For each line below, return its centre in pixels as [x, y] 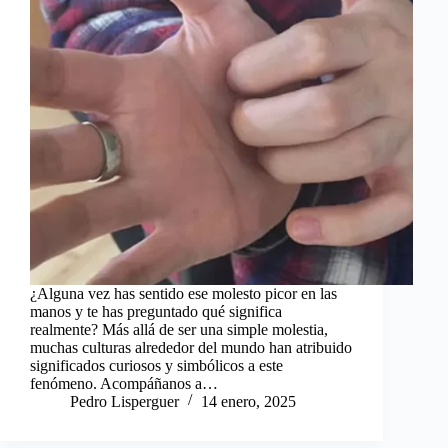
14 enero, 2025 [248, 401]
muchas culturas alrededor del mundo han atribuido [191, 347]
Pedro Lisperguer [124, 401]
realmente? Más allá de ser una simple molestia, [179, 329]
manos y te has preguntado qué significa [156, 311]
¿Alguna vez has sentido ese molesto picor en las [183, 293]
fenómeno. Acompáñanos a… [124, 383]
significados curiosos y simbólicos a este [156, 365]
